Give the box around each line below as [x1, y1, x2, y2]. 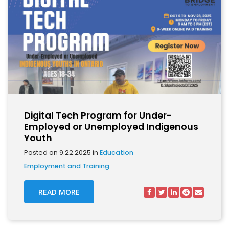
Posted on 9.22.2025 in [24, 148, 100, 157]
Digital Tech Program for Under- [24, 109, 172, 122]
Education [100, 148, 133, 157]
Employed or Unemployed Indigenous [24, 121, 198, 133]
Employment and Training [24, 162, 109, 170]
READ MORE [38, 187, 80, 197]
